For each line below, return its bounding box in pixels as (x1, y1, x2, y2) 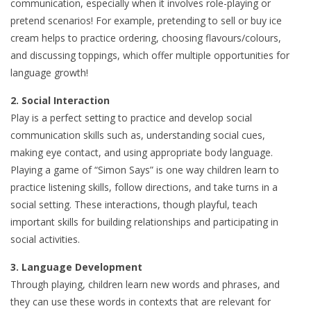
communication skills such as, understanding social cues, (10, 128, 265, 142)
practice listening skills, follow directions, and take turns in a (10, 180, 278, 194)
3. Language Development (10, 260, 142, 274)
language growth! (10, 66, 88, 80)
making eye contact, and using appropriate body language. (10, 146, 273, 160)
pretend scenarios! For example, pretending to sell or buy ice (10, 14, 282, 28)
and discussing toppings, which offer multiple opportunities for (10, 49, 289, 62)
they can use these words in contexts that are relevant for (10, 295, 271, 309)
